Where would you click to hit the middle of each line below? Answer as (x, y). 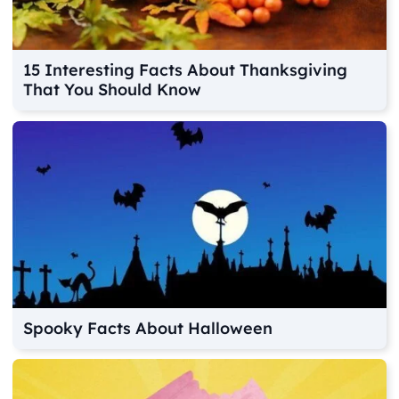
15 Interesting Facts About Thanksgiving (186, 70)
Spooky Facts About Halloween (148, 328)
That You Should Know (113, 90)
